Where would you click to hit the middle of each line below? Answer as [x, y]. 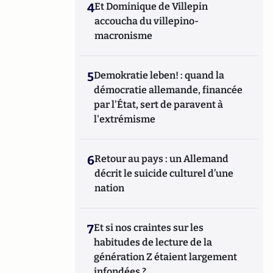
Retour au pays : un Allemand [162, 159]
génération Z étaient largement [166, 257]
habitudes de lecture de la [153, 242]
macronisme [124, 36]
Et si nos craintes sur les [149, 228]
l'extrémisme [126, 119]
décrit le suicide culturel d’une [164, 173]
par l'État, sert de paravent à [159, 105]
